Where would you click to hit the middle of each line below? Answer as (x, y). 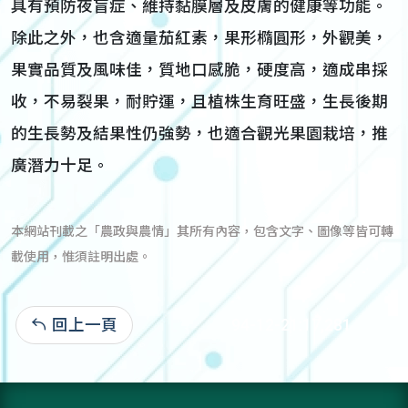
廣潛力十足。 (60, 166)
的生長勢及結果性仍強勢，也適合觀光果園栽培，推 (199, 134)
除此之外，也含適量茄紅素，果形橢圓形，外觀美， (199, 38)
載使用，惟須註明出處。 (81, 257)
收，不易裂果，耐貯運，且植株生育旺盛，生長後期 (199, 102)
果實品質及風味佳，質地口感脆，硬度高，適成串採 (199, 70)
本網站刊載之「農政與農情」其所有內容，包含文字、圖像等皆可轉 (202, 231)
